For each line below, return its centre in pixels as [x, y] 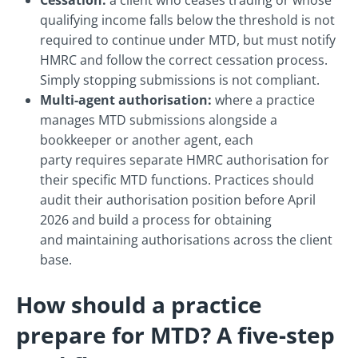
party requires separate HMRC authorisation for [185, 160]
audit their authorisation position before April [178, 200]
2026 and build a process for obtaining [156, 220]
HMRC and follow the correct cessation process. [184, 60]
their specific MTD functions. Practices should [177, 180]
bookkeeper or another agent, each [147, 140]
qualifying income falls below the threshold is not [187, 20]
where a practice [263, 100]
